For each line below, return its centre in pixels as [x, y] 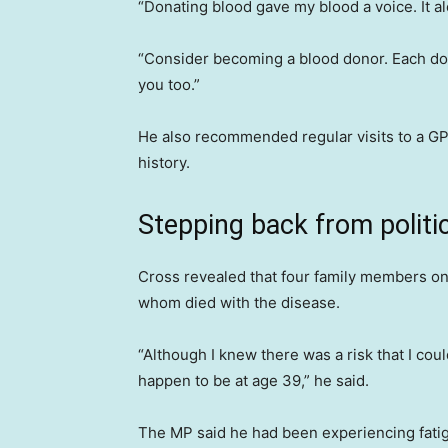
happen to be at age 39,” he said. [253, 380]
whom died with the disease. [239, 302]
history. [164, 162]
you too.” [169, 84]
